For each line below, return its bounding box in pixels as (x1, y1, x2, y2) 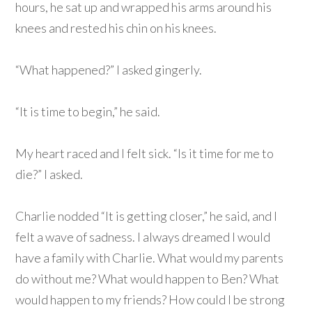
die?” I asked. (15, 166, 84, 182)
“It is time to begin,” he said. (15, 104, 161, 120)
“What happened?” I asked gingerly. (15, 62, 203, 78)
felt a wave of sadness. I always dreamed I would (15, 229, 271, 245)
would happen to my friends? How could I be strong (15, 292, 286, 308)
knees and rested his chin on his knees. (15, 20, 217, 36)
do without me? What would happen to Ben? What (15, 271, 280, 287)
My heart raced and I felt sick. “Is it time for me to (15, 146, 274, 162)
